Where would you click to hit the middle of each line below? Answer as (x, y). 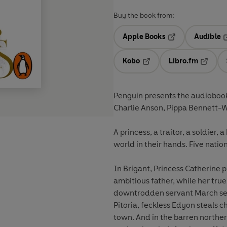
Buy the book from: (144, 16)
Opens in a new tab (175, 68)
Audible (207, 37)
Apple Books (144, 37)
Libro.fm (183, 61)
